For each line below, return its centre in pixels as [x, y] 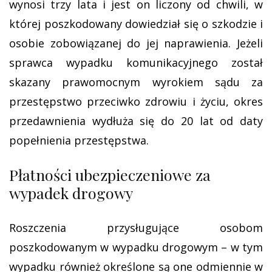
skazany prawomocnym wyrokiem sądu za [136, 82]
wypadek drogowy [71, 193]
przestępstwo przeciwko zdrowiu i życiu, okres [136, 101]
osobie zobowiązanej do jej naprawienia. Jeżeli [136, 43]
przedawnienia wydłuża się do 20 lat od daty [136, 121]
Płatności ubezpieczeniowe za [110, 175]
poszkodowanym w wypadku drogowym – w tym [136, 247]
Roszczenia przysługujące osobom [136, 228]
